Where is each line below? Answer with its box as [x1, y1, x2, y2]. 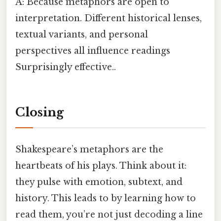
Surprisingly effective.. [15, 61, 116, 73]
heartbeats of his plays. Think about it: [15, 160, 186, 171]
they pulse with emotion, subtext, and [15, 176, 183, 187]
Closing [15, 105, 64, 120]
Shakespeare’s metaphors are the [15, 144, 163, 155]
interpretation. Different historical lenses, [15, 12, 202, 24]
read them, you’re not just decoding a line [15, 209, 203, 220]
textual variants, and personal [15, 29, 148, 40]
